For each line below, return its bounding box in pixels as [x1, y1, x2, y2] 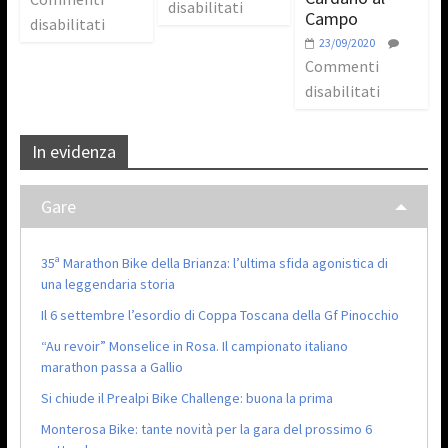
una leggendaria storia [40, 275, 175, 294]
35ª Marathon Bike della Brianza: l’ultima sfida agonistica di [40, 254, 388, 273]
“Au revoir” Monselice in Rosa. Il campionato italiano [40, 337, 348, 356]
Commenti [305, 56, 380, 77]
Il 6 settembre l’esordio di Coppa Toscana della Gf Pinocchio [40, 306, 399, 325]
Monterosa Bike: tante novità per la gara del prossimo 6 [40, 420, 372, 439]
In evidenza [31, 140, 116, 164]
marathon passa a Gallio [40, 358, 183, 377]
